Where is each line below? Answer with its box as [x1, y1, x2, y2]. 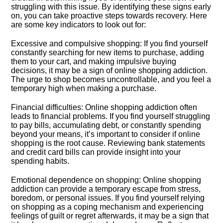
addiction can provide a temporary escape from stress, [11, 185, 201, 193]
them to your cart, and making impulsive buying [11, 57, 177, 66]
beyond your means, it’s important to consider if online [11, 130, 201, 138]
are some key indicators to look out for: [11, 20, 146, 29]
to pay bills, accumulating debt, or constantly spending [11, 121, 202, 129]
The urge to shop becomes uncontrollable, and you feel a [11, 75, 212, 84]
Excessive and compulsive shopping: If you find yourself [11, 39, 208, 48]
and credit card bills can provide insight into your [11, 148, 181, 156]
